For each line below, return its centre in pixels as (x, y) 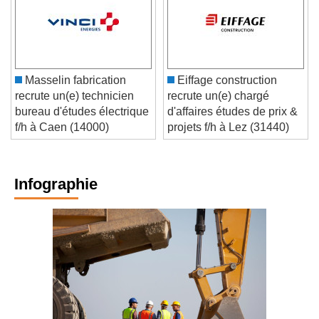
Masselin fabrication (74, 90)
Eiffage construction (226, 90)
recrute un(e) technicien (74, 106)
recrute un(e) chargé (218, 106)
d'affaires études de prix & (232, 122)
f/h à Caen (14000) (62, 137)
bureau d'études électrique (82, 122)
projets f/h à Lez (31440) (228, 137)
